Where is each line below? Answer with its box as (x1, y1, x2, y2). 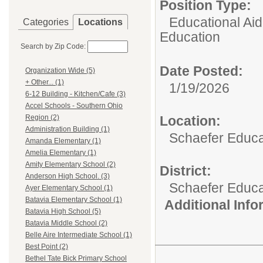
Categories (23, 17, 69, 27)
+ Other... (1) (25, 78, 64, 87)
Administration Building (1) (25, 125, 110, 134)
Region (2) (25, 113, 59, 122)
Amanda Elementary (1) (25, 137, 101, 146)
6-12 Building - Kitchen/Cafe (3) (25, 90, 126, 99)
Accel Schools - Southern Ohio (25, 102, 123, 110)
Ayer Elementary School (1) (25, 184, 113, 193)
